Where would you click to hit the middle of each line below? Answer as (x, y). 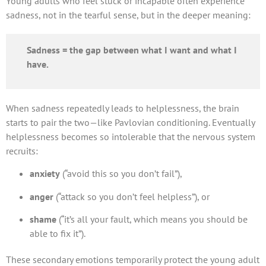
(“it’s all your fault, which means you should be (152, 219)
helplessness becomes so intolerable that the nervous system (131, 136)
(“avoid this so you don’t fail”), (121, 174)
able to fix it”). (58, 234)
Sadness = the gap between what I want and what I (132, 50)
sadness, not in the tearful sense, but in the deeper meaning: (128, 15)
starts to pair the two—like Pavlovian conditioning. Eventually (130, 122)
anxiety (45, 174)
